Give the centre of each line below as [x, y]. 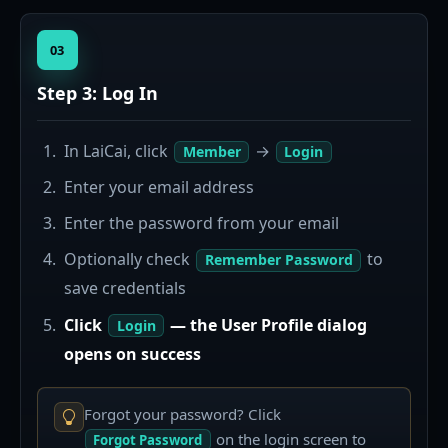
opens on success [133, 353]
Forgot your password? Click [182, 413]
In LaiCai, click [118, 150]
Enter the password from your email [202, 223]
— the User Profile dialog [267, 324]
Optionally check [129, 259]
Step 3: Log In [97, 92]
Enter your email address [159, 186]
